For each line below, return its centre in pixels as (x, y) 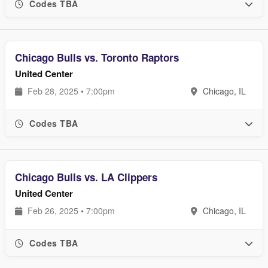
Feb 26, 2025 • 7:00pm (70, 211)
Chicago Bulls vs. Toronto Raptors (97, 57)
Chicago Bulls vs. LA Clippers (86, 177)
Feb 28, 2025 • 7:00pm (70, 91)
